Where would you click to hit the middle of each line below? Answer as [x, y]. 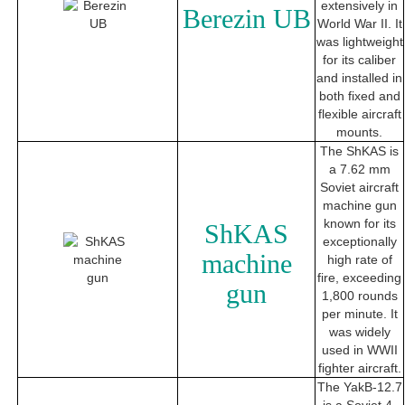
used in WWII [359, 350]
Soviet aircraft [359, 188]
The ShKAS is [359, 151]
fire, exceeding [359, 278]
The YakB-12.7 [359, 387]
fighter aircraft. [359, 368]
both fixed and [359, 96]
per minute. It [359, 314]
